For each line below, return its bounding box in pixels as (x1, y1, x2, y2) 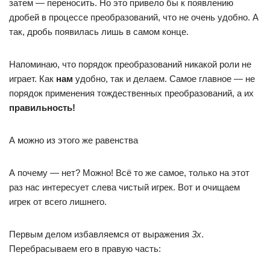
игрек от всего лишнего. (9, 196, 107, 207)
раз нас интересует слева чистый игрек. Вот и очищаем (9, 182, 240, 192)
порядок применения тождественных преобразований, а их (9, 88, 254, 98)
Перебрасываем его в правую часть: (9, 243, 161, 254)
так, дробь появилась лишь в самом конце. (9, 27, 189, 37)
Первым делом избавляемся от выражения (9, 229, 192, 239)
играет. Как (9, 74, 56, 84)
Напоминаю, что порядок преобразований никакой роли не (9, 59, 251, 69)
